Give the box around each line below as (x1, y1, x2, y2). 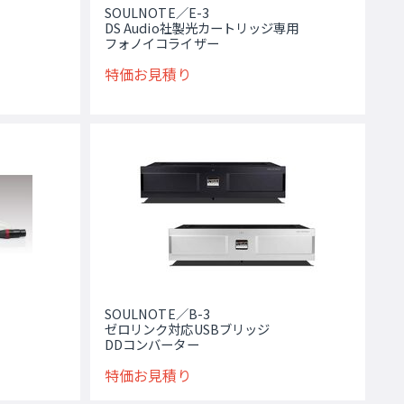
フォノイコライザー (104, 32, 219, 52)
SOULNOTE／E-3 (104, 2, 209, 22)
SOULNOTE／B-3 (104, 303, 210, 323)
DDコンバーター (104, 334, 199, 353)
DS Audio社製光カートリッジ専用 (104, 17, 299, 37)
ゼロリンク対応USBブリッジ (104, 318, 271, 338)
